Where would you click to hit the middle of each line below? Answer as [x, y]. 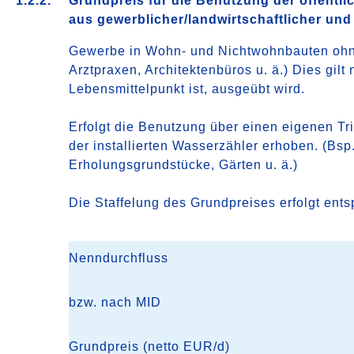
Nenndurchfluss [119, 258]
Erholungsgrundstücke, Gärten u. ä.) [184, 165]
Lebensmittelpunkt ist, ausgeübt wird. [187, 89]
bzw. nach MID [115, 302]
